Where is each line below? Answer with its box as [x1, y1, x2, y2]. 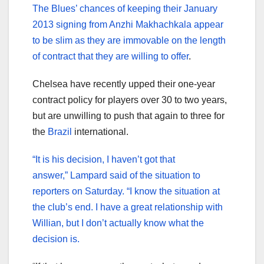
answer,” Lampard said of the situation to [32, 170, 200, 181]
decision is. [32, 234, 80, 245]
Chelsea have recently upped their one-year [32, 79, 215, 90]
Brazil [48, 127, 72, 137]
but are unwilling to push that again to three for [32, 111, 225, 121]
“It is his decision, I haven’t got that [32, 154, 175, 165]
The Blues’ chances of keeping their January [32, 4, 217, 14]
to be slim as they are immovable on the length [32, 35, 226, 46]
